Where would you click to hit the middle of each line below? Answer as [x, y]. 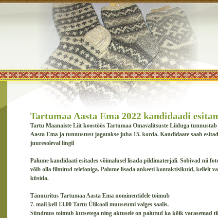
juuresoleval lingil [52, 143]
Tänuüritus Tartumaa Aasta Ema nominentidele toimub [100, 196]
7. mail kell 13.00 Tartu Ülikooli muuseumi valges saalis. [100, 204]
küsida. [39, 178]
